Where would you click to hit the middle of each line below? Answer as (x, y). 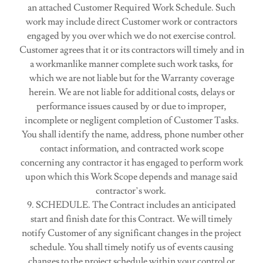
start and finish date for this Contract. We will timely (131, 219)
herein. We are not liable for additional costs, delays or (131, 92)
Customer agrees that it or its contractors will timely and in (131, 50)
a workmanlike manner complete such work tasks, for (131, 64)
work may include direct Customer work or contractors (131, 22)
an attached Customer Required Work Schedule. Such (131, 8)
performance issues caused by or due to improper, (131, 106)
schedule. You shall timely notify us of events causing (131, 247)
